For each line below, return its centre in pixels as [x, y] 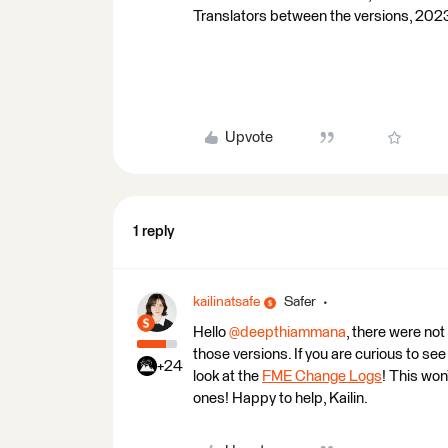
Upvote [248, 137]
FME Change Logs [322, 376]
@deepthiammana [287, 332]
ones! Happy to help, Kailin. [280, 398]
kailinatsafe [226, 302]
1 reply [154, 231]
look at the [227, 376]
